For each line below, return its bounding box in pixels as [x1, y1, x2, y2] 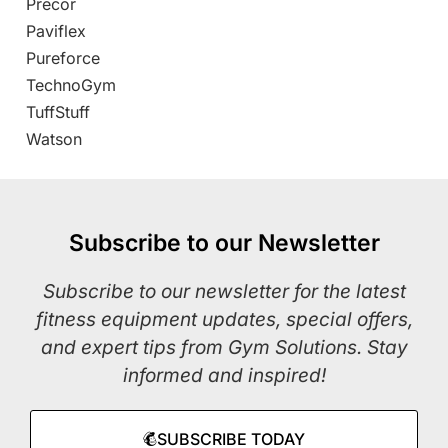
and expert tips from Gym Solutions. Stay [40, 336, 408, 360]
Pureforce [26, 48, 100, 69]
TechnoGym [26, 75, 116, 96]
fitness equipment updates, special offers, [35, 308, 413, 332]
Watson [26, 129, 82, 150]
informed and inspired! [122, 364, 326, 388]
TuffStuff [26, 102, 90, 123]
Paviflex [26, 21, 86, 42]
